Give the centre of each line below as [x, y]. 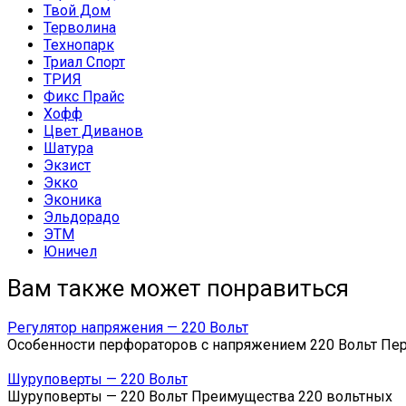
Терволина [80, 27]
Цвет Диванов [93, 130]
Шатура [68, 148]
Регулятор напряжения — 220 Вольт [128, 327]
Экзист [67, 165]
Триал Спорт [84, 62]
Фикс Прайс [84, 96]
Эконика [72, 199]
